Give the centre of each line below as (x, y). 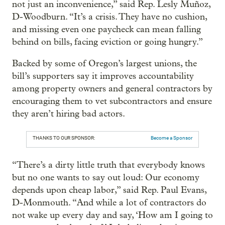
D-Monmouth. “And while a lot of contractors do (109, 203)
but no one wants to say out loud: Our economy (106, 178)
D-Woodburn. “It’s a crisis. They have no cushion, (109, 17)
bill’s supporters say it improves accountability (103, 76)
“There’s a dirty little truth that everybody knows (108, 165)
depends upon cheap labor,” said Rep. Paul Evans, (109, 190)
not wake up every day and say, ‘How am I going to (113, 215)
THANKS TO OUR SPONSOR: (64, 138)
